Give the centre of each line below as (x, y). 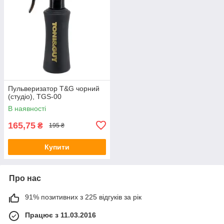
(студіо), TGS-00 (35, 96)
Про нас (25, 178)
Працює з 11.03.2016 (60, 215)
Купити (57, 147)
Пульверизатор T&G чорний (54, 88)
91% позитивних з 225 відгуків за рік (83, 197)
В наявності (27, 108)
